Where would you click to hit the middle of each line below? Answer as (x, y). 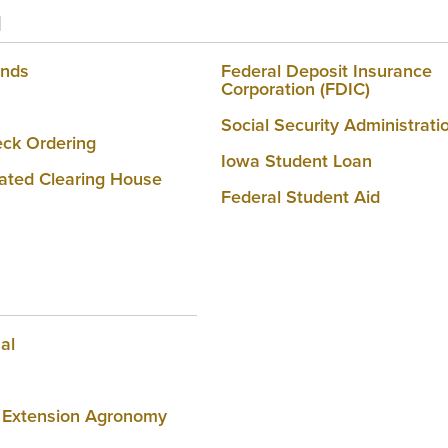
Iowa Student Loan (296, 160)
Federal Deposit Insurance (326, 70)
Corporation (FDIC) (295, 88)
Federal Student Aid (300, 196)
